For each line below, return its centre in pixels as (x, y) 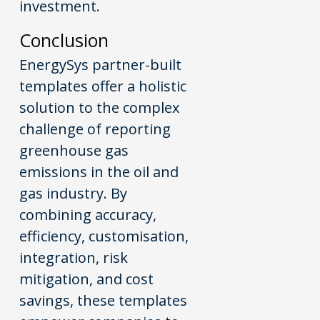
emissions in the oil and (99, 171)
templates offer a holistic (103, 86)
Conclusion (64, 40)
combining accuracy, (88, 214)
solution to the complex (100, 107)
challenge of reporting (95, 129)
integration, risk (74, 257)
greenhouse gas (74, 150)
